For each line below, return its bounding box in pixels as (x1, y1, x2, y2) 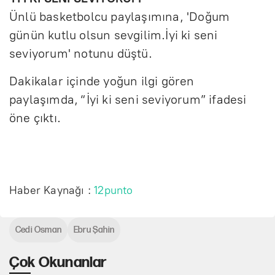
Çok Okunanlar (9, 253, 107, 271)
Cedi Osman (15, 224, 61, 235)
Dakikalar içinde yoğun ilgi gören (9, 73, 195, 88)
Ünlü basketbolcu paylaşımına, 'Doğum (9, 9, 230, 24)
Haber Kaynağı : (9, 183, 95, 197)
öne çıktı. (9, 110, 61, 125)
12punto (94, 183, 133, 197)
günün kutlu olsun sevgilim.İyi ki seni (9, 27, 218, 42)
